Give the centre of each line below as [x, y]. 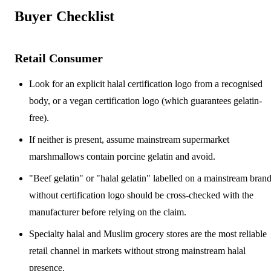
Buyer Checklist [64, 16]
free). [39, 117]
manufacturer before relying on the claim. [108, 212]
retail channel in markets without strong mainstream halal [137, 250]
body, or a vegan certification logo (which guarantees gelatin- [145, 100]
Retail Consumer [59, 58]
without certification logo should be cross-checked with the [141, 195]
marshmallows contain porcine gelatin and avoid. [122, 156]
